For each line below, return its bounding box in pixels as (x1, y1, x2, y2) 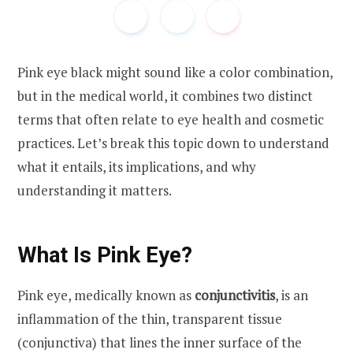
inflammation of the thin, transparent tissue (17, 309, 282, 328)
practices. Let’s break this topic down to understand (17, 133, 329, 152)
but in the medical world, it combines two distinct (17, 86, 313, 105)
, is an (275, 285, 308, 304)
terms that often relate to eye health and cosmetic (17, 110, 324, 128)
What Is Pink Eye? (17, 242, 192, 269)
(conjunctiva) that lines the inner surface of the (17, 333, 302, 351)
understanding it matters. (17, 180, 172, 199)
